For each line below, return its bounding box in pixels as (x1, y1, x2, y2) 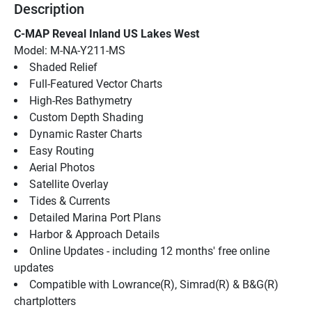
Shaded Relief (29, 60, 97, 74)
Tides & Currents (29, 194, 110, 208)
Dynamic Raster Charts (29, 127, 142, 141)
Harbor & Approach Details (29, 227, 159, 241)
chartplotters (14, 294, 76, 308)
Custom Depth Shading (29, 110, 143, 124)
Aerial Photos (29, 160, 95, 174)
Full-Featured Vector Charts (29, 77, 162, 91)
